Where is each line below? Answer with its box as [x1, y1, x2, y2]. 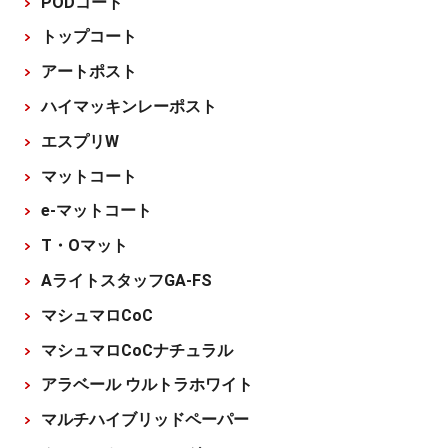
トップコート [41, 27, 137, 47]
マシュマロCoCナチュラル [41, 340, 233, 360]
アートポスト [41, 62, 137, 82]
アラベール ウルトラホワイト [41, 375, 253, 395]
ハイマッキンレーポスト [41, 96, 217, 116]
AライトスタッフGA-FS [41, 270, 212, 290]
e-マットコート [41, 201, 152, 221]
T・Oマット [41, 236, 128, 256]
